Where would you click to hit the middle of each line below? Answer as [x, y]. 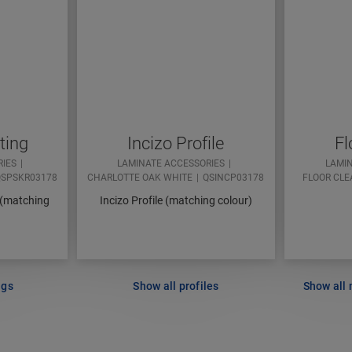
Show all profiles [176, 286]
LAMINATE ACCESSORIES [170, 164]
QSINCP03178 [234, 178]
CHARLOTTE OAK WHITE [140, 178]
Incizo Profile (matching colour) [176, 201]
